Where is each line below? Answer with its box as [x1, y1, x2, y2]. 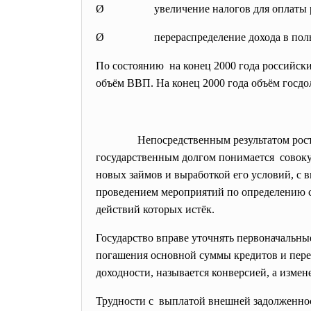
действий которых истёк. [96, 203, 215, 215]
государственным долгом [96, 151, 219, 163]
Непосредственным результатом [96, 134, 292, 146]
